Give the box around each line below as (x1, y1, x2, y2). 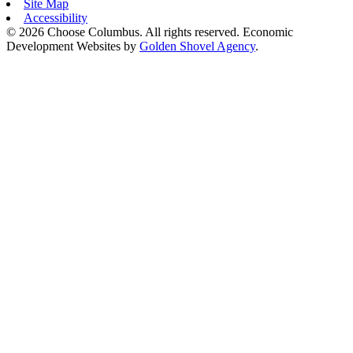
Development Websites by (6, 39, 139, 53)
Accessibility (24, 10, 87, 24)
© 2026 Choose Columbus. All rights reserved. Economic (6, 24, 293, 39)
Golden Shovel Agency (139, 39, 255, 53)
